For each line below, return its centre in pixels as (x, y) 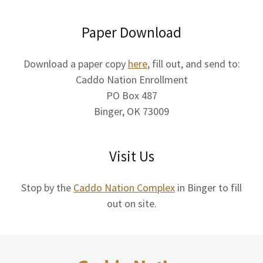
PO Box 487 (131, 95)
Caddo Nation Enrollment (131, 79)
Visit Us (131, 156)
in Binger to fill (208, 187)
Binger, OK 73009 (131, 111)
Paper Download (131, 32)
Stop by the (47, 187)
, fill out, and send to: (193, 63)
